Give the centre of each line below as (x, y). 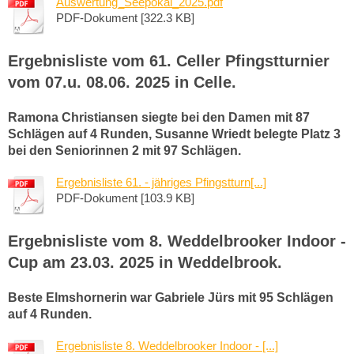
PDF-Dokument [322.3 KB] (125, 17)
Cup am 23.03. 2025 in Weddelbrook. (145, 262)
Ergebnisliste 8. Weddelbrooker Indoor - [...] (167, 345)
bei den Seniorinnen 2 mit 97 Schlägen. (124, 150)
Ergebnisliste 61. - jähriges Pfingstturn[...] (161, 182)
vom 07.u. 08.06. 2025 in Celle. (122, 82)
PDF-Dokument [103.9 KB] (125, 198)
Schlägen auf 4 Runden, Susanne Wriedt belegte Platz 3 (174, 134)
